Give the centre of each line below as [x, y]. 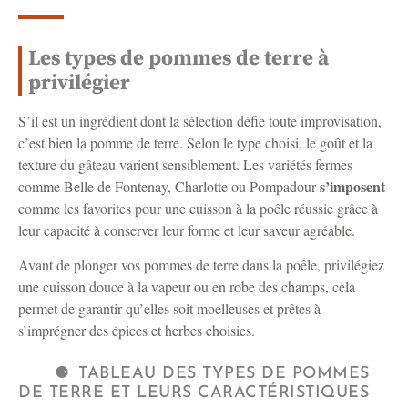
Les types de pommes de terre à [178, 58]
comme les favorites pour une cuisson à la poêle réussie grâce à [198, 208]
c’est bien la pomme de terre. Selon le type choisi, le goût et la [195, 142]
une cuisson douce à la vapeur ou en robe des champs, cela [187, 287]
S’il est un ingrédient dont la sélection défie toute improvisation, [200, 120]
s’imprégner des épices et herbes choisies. [137, 331]
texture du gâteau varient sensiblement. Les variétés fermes [185, 164]
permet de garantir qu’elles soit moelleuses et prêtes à [169, 309]
